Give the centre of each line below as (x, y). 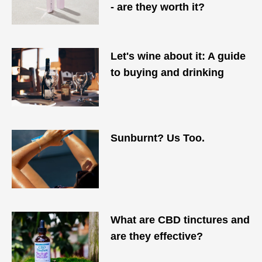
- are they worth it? (158, 7)
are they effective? (157, 236)
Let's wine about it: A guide (178, 56)
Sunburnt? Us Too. (158, 138)
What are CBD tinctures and (180, 220)
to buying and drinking (168, 73)
